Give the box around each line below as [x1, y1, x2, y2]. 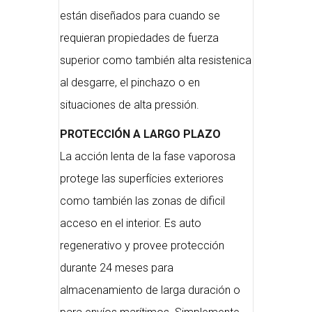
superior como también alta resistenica [60, 54, 251, 67]
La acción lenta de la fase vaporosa [60, 150, 235, 163]
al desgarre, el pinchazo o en [60, 76, 200, 89]
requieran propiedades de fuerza [60, 31, 219, 45]
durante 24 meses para [60, 261, 173, 274]
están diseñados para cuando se [60, 9, 220, 22]
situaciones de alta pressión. [60, 98, 199, 111]
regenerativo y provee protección [60, 239, 224, 252]
